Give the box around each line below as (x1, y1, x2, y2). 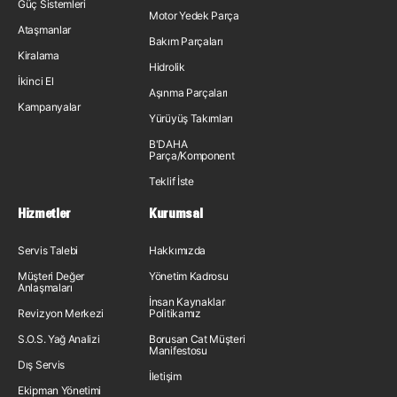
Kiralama (18, 49, 59, 62)
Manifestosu (149, 344, 207, 357)
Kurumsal (149, 205, 203, 222)
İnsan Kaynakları (149, 295, 228, 308)
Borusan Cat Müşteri (149, 332, 245, 346)
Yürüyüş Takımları (149, 112, 233, 125)
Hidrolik (149, 60, 185, 74)
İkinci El (18, 74, 54, 88)
